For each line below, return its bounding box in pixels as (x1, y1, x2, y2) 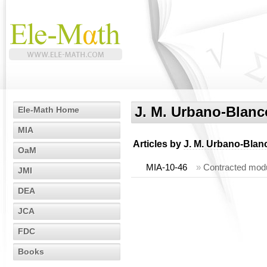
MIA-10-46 (146, 162, 187, 172)
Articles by (133, 139, 184, 149)
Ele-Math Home (18, 105, 79, 114)
